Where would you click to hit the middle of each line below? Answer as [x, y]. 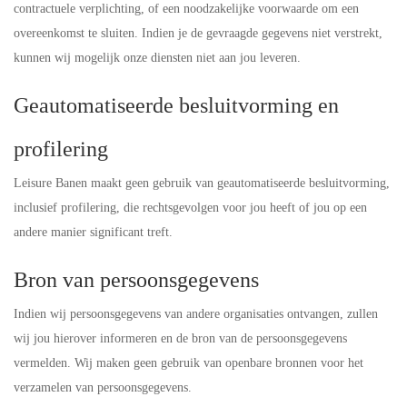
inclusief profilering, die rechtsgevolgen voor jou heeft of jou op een [190, 208]
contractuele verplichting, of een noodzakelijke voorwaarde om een [186, 9]
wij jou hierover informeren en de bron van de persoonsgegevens [180, 338]
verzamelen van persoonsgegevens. [103, 387]
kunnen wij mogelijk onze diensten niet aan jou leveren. [157, 58]
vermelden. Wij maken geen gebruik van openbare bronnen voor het [189, 363]
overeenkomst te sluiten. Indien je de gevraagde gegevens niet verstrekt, [198, 33]
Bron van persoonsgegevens [136, 280]
